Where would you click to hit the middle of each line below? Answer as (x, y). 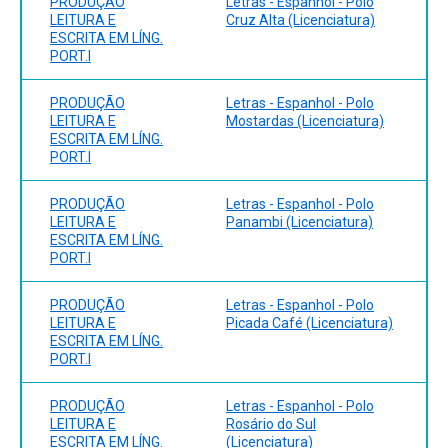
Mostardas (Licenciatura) (305, 120)
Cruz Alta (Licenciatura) (300, 19)
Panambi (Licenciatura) (299, 221)
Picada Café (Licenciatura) (309, 322)
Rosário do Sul (271, 423)
